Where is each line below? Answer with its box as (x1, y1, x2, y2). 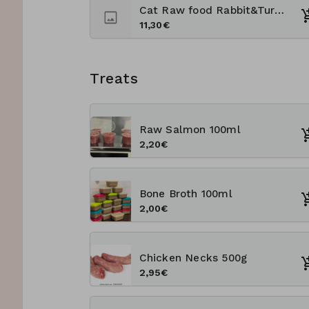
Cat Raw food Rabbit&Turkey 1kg (275, 3, 285, 17)
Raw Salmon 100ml (139, 123, 241, 136)
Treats (90, 69, 139, 87)
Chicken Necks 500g (139, 251, 248, 264)
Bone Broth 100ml (139, 187, 232, 200)
